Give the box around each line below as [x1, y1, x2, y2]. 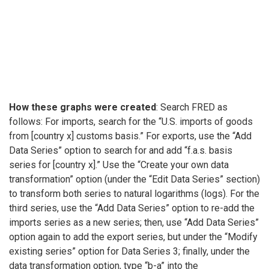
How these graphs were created [9, 101, 156, 113]
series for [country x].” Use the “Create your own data [9, 159, 229, 171]
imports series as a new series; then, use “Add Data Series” [9, 217, 259, 229]
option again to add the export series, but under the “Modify [9, 231, 258, 243]
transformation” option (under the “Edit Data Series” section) [9, 174, 260, 186]
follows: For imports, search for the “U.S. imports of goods [9, 116, 253, 128]
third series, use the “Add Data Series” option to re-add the [9, 202, 255, 214]
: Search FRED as [156, 101, 228, 113]
